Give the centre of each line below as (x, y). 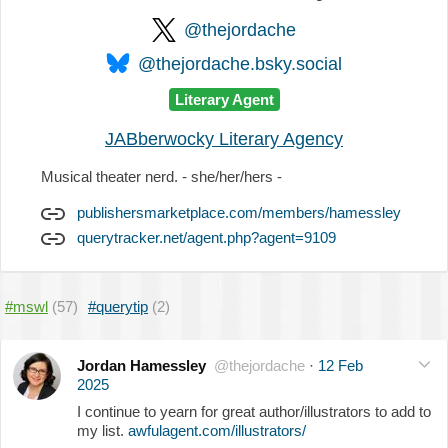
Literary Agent (224, 99)
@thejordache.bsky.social (240, 64)
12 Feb (340, 365)
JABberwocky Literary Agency (224, 138)
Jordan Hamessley (141, 365)
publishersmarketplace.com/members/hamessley (239, 212)
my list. (102, 430)
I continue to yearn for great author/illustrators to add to (254, 411)
